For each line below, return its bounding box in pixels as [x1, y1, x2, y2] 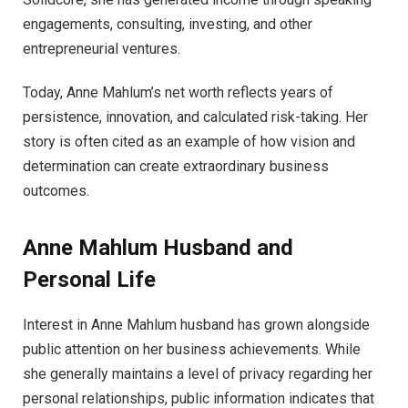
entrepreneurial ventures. [23, 40, 180, 58]
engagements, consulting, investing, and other [23, 15, 312, 34]
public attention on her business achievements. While [23, 341, 361, 359]
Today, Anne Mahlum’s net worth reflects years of [23, 83, 333, 101]
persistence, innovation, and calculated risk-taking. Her [23, 107, 368, 126]
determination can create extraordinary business [23, 157, 329, 175]
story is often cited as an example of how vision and [23, 132, 355, 150]
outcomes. [23, 181, 89, 199]
